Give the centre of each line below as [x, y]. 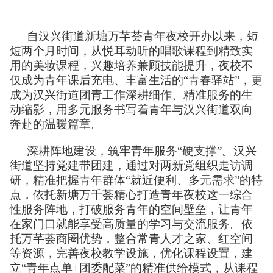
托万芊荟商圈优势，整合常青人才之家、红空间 [131, 239]
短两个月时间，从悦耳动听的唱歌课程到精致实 [131, 51]
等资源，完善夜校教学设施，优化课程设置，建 [131, 253]
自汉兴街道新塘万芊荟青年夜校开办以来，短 [143, 36]
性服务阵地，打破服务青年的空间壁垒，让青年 [131, 209]
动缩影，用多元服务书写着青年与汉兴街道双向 [131, 109]
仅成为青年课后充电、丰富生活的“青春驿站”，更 [136, 80]
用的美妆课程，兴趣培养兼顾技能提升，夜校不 [131, 66]
